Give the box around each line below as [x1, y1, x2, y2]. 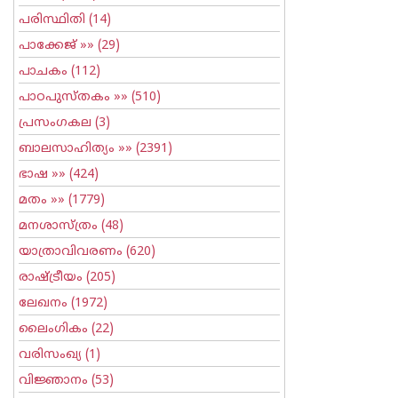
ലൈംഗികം [19, 322, 92, 337]
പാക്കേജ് [19, 38, 80, 53]
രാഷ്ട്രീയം [19, 270, 86, 285]
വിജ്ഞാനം [19, 373, 92, 388]
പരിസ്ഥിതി [19, 12, 89, 28]
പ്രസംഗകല [19, 115, 95, 131]
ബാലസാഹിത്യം [19, 141, 118, 156]
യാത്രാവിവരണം [19, 244, 126, 259]
